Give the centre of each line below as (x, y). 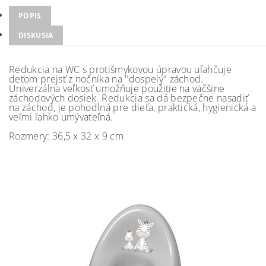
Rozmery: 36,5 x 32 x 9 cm (66, 136)
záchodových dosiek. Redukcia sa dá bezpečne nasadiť (129, 98)
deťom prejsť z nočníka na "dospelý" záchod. (106, 79)
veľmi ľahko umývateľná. (61, 117)
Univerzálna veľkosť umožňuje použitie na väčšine (117, 89)
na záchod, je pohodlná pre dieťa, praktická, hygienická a (133, 108)
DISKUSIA (36, 36)
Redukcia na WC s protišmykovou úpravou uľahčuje (121, 70)
